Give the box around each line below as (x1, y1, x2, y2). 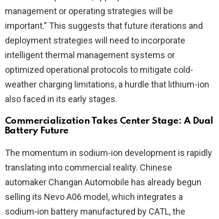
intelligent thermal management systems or (5, 50, 175, 61)
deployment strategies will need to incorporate (5, 35, 185, 46)
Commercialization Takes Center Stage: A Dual (5, 116, 213, 126)
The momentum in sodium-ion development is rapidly (5, 148, 212, 158)
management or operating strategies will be (5, 6, 173, 17)
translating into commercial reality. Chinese (5, 162, 172, 173)
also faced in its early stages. (5, 94, 117, 105)
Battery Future (5, 126, 68, 136)
